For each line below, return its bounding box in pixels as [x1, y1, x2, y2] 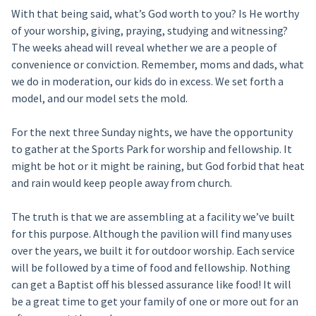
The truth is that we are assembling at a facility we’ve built [11, 209, 295, 224]
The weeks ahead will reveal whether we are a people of [11, 40, 277, 54]
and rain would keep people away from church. [11, 176, 232, 190]
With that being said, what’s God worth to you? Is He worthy [11, 6, 299, 20]
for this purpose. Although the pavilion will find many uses [11, 226, 292, 241]
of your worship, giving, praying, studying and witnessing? [11, 23, 288, 37]
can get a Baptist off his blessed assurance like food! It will [11, 277, 291, 291]
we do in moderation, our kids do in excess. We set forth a [11, 74, 284, 88]
